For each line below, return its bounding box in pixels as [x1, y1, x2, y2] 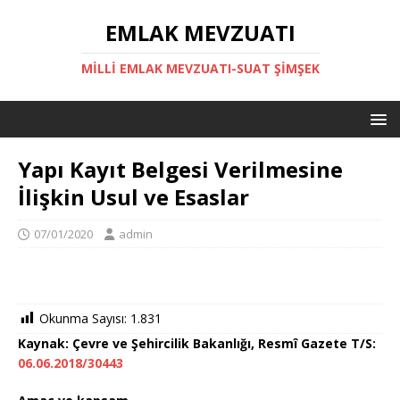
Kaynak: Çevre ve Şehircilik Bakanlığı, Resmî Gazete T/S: [18, 335, 376, 353]
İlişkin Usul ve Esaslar [18, 182, 249, 212]
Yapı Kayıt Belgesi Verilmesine [18, 154, 343, 184]
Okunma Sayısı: [39, 310, 127, 327]
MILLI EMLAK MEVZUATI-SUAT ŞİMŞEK [80, 60, 320, 77]
